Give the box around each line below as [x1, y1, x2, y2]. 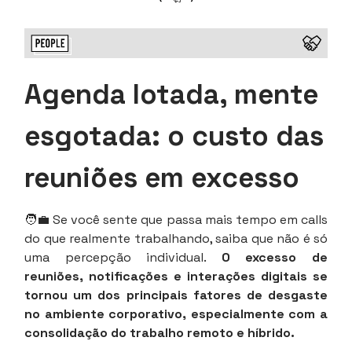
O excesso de [221, 249, 328, 266]
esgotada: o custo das [24, 119, 324, 154]
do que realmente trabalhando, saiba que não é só [24, 230, 328, 247]
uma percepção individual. [24, 249, 222, 266]
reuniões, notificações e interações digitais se [24, 268, 328, 285]
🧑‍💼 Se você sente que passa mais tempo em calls [24, 211, 328, 229]
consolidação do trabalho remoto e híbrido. [24, 324, 295, 342]
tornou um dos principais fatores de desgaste [24, 287, 328, 304]
